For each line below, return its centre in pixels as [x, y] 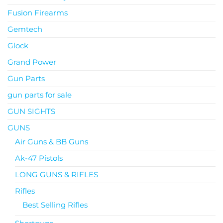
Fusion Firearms [38, 12]
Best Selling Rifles [55, 205]
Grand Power [32, 62]
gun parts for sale [40, 95]
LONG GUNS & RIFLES [56, 174]
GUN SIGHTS [31, 111]
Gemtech [25, 29]
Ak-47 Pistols [39, 158]
